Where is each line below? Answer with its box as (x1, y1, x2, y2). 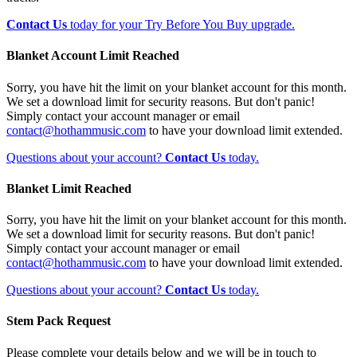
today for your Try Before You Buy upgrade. (67, 18, 295, 32)
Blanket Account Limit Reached (6, 49, 179, 63)
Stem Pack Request (6, 314, 111, 328)
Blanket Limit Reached (6, 181, 131, 195)
